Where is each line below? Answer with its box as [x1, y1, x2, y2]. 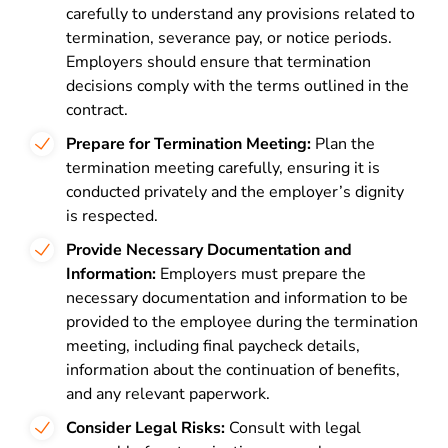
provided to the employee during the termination [66, 311, 418, 333]
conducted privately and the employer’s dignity [66, 181, 404, 203]
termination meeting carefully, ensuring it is [66, 157, 380, 179]
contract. [66, 99, 128, 121]
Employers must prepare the [156, 263, 366, 285]
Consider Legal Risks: [66, 417, 225, 439]
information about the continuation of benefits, [66, 359, 400, 381]
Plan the [311, 133, 375, 155]
